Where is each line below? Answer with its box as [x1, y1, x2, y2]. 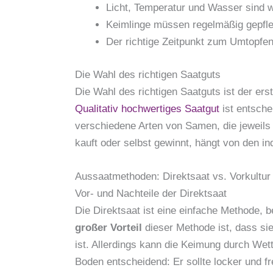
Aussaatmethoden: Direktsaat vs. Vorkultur [75, 170, 271, 182]
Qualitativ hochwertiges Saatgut [75, 102, 219, 115]
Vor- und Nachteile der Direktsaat [75, 187, 227, 199]
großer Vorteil [75, 221, 142, 233]
